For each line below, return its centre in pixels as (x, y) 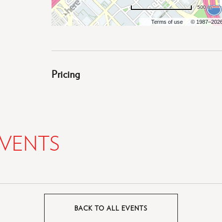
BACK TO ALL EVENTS (111, 208)
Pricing (66, 74)
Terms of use (167, 22)
